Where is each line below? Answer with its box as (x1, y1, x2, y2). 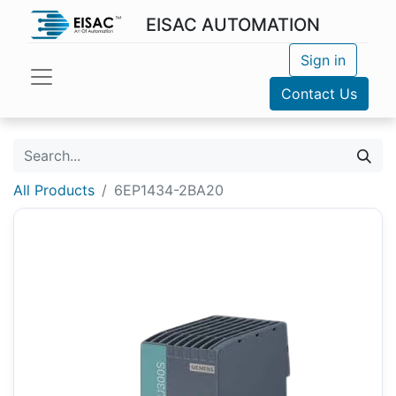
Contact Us (281, 85, 357, 103)
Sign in (300, 51, 346, 69)
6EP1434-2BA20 (114, 181, 224, 199)
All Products (13, 181, 95, 199)
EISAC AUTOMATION (145, 14, 320, 35)
